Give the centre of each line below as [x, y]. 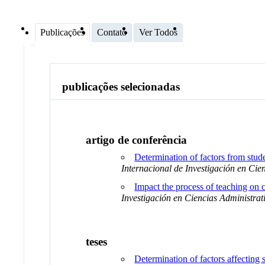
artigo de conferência [137, 140]
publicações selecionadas [121, 87]
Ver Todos [158, 32]
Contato [112, 32]
